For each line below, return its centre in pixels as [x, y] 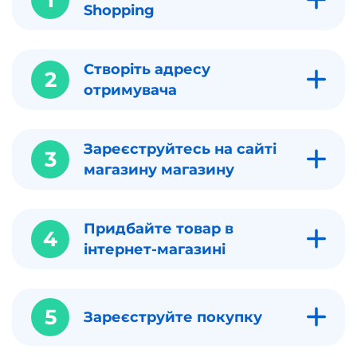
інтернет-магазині [155, 249]
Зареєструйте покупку [175, 317]
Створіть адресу [147, 69]
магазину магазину [159, 169]
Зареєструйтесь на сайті [180, 149]
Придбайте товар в [159, 228]
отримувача [130, 90]
